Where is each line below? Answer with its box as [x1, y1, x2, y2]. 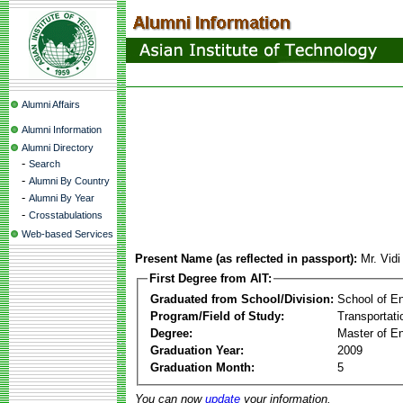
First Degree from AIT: [149, 272, 272, 285]
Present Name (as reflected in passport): [135, 252, 357, 265]
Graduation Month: [150, 360, 255, 374]
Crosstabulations [29, 210, 103, 220]
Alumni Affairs [22, 99, 80, 110]
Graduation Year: [150, 343, 244, 357]
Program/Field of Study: [150, 309, 284, 323]
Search [29, 158, 60, 169]
